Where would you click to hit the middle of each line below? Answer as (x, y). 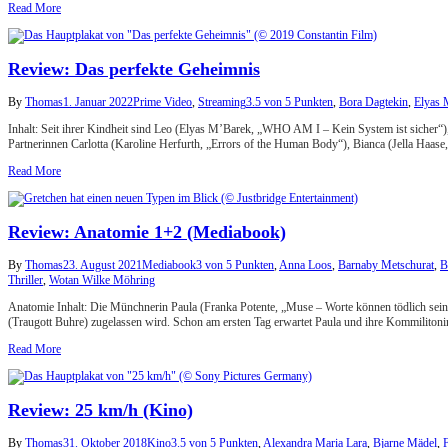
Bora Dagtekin (373, 101)
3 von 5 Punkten (235, 264)
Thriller (25, 279)
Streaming (222, 101)
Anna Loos (305, 264)
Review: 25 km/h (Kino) (100, 409)
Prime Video (162, 101)
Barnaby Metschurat (386, 264)
